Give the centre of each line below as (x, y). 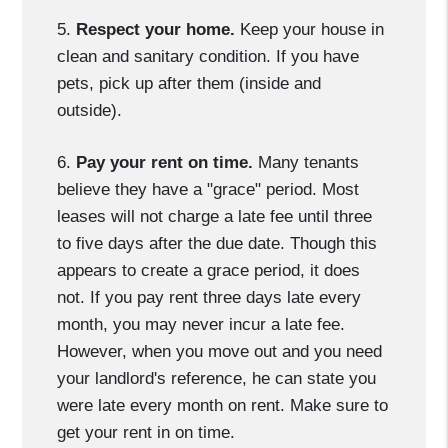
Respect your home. (156, 29)
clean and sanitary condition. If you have (208, 56)
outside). (90, 110)
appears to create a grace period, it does (209, 270)
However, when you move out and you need (220, 351)
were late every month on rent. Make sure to (223, 405)
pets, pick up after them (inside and (189, 83)
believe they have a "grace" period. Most (208, 189)
